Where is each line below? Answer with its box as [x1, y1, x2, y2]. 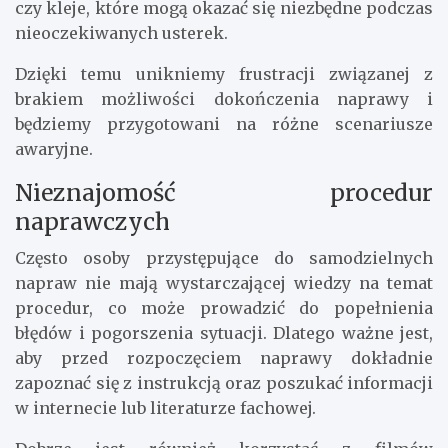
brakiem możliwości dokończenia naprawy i [15, 89, 433, 110]
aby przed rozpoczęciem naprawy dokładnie [15, 348, 433, 369]
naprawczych [15, 207, 170, 237]
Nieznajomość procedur [15, 178, 433, 208]
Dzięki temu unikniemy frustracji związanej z [15, 64, 433, 85]
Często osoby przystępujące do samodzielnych [15, 248, 433, 269]
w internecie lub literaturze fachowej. [15, 398, 316, 419]
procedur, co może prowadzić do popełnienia [15, 298, 433, 319]
